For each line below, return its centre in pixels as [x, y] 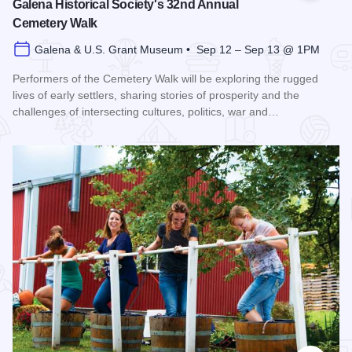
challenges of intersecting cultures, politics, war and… [146, 112]
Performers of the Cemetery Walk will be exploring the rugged [165, 79]
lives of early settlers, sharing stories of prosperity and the [156, 95]
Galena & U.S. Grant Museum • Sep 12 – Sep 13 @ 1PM [177, 50]
